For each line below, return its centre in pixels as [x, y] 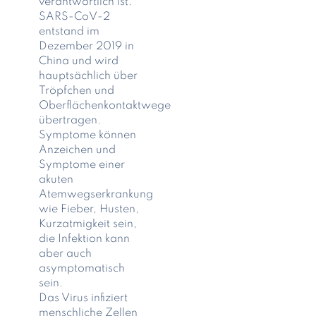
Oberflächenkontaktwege [104, 105]
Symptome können [87, 135]
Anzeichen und [77, 150]
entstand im [69, 31]
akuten [56, 180]
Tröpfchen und [76, 91]
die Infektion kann [84, 239]
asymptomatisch [81, 268]
